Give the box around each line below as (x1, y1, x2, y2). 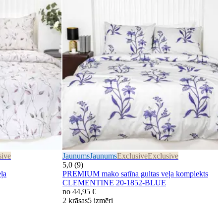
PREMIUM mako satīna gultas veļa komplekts (62, 169, 208, 178)
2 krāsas (62, 196, 88, 205)
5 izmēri (88, 196, 113, 205)
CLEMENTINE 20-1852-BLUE (62, 178, 166, 187)
